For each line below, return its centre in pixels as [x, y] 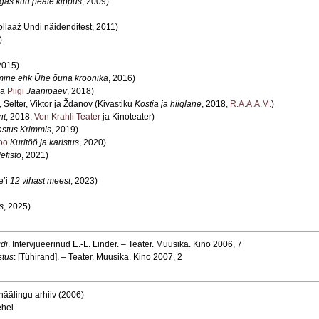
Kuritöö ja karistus [45, 143]
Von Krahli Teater [67, 117]
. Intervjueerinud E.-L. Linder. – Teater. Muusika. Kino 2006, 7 [125, 245]
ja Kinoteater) [127, 117]
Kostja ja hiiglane [168, 104]
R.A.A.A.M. [251, 104]
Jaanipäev [47, 91]
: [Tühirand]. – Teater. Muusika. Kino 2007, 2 [98, 257]
